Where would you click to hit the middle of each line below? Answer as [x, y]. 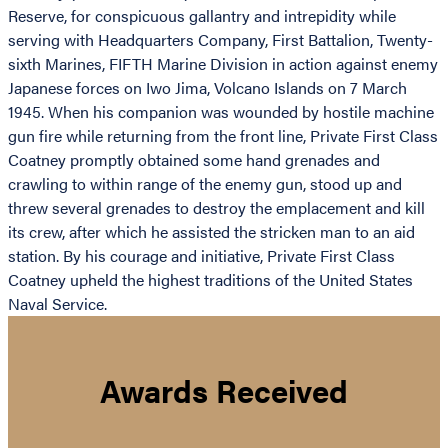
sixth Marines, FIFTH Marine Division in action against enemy [223, 64]
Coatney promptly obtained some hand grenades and [194, 160]
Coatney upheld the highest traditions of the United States [210, 280]
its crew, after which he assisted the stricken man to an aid [211, 232]
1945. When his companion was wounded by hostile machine [221, 112]
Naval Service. [57, 304]
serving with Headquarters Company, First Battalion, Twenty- [220, 40]
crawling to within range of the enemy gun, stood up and [205, 184]
